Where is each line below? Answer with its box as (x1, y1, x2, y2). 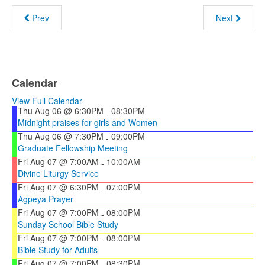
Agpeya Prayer (18, 193, 73, 205)
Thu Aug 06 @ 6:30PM (18, 105, 104, 117)
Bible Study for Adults (18, 244, 98, 256)
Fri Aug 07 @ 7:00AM (18, 156, 99, 167)
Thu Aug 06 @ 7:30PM (18, 130, 104, 142)
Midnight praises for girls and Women (18, 117, 157, 128)
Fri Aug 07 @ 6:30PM (18, 181, 99, 193)
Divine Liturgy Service (18, 167, 99, 179)
